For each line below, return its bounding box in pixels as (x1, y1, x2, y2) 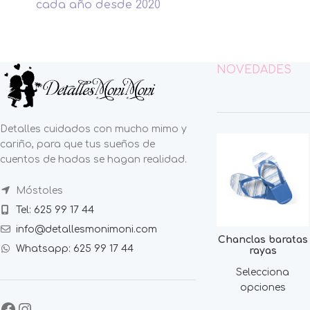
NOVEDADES (216, 64, 291, 77)
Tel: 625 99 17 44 (16, 204, 94, 215)
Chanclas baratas (217, 234, 308, 245)
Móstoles (13, 185, 63, 196)
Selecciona (236, 266, 290, 277)
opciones (239, 282, 286, 293)
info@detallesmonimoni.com (16, 224, 157, 235)
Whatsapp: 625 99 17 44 (16, 243, 134, 254)
